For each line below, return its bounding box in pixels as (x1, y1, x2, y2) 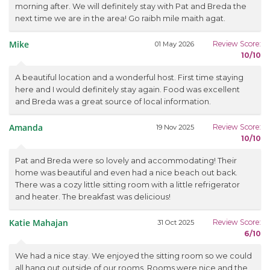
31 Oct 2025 (157, 218, 196, 227)
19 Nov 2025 (155, 123, 196, 132)
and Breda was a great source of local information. (15, 97, 211, 107)
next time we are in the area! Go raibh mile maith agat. (15, 14, 225, 24)
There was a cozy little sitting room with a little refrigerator (15, 180, 240, 190)
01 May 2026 (154, 40, 196, 49)
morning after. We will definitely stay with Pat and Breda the (15, 2, 246, 11)
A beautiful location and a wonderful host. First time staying (15, 73, 243, 83)
